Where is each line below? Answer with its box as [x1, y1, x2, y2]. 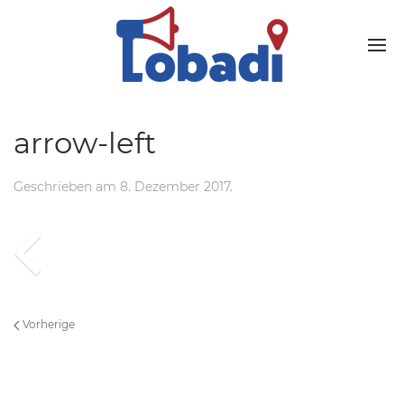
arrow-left [14, 125, 156, 161]
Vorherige [20, 317, 75, 331]
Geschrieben [14, 179, 96, 195]
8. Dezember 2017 [120, 179, 230, 195]
